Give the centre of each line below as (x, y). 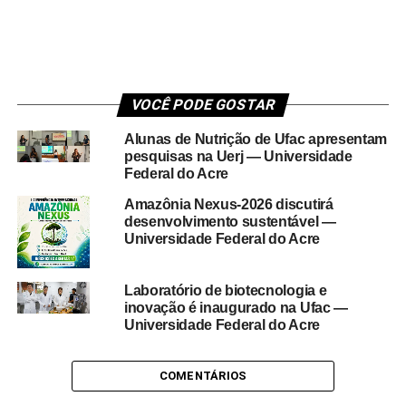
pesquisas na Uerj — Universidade (238, 156)
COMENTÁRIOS (203, 376)
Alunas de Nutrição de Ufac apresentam (256, 139)
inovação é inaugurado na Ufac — (236, 308)
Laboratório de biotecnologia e (225, 290)
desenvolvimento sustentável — (230, 222)
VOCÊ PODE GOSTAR (203, 105)
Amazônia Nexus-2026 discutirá (228, 204)
